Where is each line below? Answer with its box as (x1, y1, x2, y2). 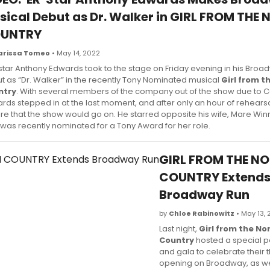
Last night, (159, 222, 199, 234)
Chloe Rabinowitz (169, 208, 234, 218)
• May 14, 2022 (50, 48, 100, 58)
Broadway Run (159, 186, 250, 203)
